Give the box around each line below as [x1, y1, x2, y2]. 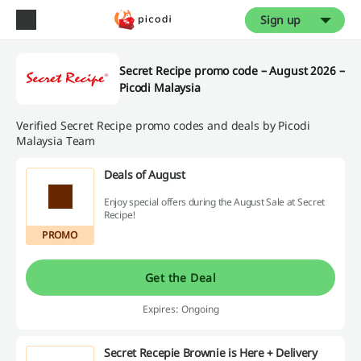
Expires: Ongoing [142, 302, 219, 316]
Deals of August [104, 167, 185, 182]
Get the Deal [144, 269, 216, 285]
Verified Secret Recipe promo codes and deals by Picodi [16, 118, 310, 133]
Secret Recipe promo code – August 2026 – [119, 63, 345, 78]
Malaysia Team [16, 133, 96, 148]
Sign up [260, 12, 301, 27]
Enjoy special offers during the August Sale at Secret [104, 194, 326, 209]
